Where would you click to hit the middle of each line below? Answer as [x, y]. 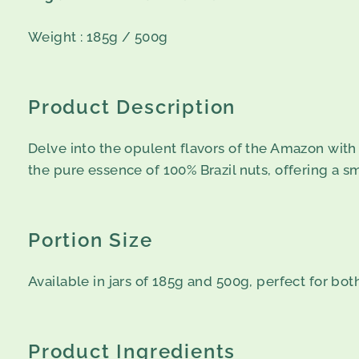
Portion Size [91, 240]
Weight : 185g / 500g [98, 36]
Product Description [132, 107]
